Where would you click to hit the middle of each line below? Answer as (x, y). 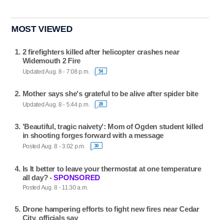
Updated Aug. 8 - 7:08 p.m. (56, 71)
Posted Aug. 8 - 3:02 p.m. (54, 146)
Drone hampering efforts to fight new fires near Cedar (111, 209)
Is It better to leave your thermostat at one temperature (112, 168)
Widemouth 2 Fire (52, 61)
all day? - (38, 177)
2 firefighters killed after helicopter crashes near (101, 52)
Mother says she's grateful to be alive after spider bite (110, 94)
